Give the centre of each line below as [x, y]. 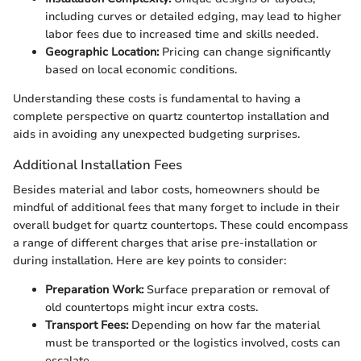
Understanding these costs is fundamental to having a [157, 98]
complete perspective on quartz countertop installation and [171, 116]
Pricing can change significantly [245, 52]
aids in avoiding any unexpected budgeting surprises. [156, 134]
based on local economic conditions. [141, 69]
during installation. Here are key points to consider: [149, 260]
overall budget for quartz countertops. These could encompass [180, 225]
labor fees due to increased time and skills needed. [182, 34]
